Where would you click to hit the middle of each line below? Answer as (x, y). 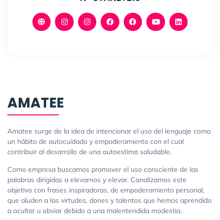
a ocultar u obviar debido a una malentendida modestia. (95, 211)
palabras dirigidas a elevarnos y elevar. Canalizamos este (97, 180)
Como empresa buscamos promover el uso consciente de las (103, 170)
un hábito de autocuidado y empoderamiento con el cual (96, 142)
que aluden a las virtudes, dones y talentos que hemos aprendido (110, 201)
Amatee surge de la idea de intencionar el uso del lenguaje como (109, 131)
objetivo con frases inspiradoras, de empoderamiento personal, (106, 190)
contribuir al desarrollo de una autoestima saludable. (89, 152)
